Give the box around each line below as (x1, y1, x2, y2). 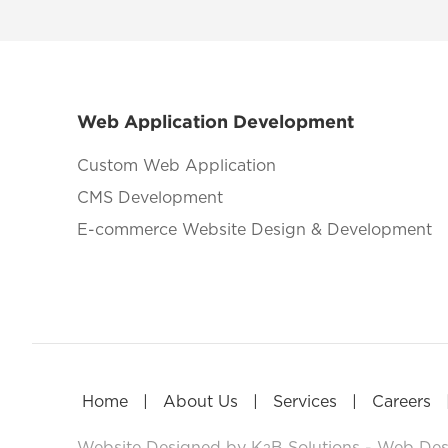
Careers (371, 394, 431, 411)
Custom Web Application (76, 158, 276, 175)
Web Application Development (76, 111, 354, 133)
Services (272, 394, 337, 411)
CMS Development (76, 190, 223, 207)
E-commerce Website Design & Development (76, 222, 432, 239)
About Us (162, 394, 238, 411)
